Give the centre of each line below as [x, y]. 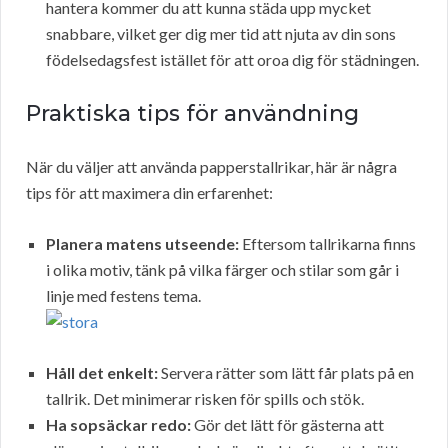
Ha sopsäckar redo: [118, 425]
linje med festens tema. [123, 296]
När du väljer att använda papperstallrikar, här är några [211, 167]
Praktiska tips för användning [192, 114]
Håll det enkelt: [102, 373]
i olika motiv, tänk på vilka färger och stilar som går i [222, 270]
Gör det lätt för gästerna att [287, 425]
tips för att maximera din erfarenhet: [149, 193]
